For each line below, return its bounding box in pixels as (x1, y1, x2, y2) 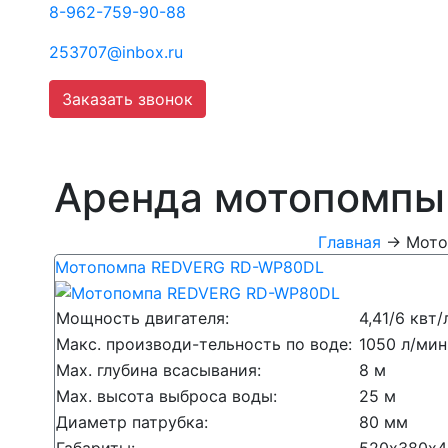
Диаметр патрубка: (56, 411, 213, 432)
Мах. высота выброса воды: (56, 385, 282, 406)
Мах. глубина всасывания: (56, 359, 266, 380)
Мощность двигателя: (56, 307, 234, 328)
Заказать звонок (62, 89, 193, 109)
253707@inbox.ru (49, 42, 183, 62)
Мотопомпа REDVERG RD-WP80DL (55, 257, 324, 277)
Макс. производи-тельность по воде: (56, 333, 357, 354)
